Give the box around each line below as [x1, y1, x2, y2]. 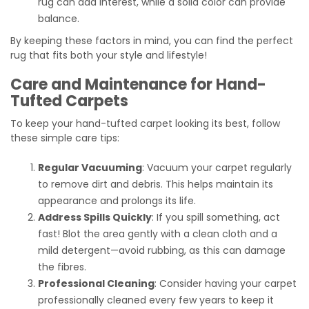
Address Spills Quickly [38, 210, 152, 224]
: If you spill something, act [152, 210, 280, 224]
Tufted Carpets [10, 90, 128, 112]
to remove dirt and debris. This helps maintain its [38, 177, 273, 191]
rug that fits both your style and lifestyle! [10, 48, 207, 62]
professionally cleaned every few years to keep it [38, 292, 274, 307]
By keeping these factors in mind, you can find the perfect [10, 33, 293, 48]
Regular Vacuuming [38, 160, 142, 175]
